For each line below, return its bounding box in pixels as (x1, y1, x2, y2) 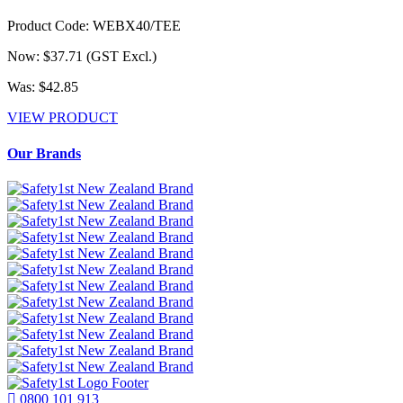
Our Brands (7, 145, 81, 161)
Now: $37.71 (7, 49, 86, 65)
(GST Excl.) (86, 49, 157, 65)
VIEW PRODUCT (7, 110, 118, 126)
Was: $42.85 (7, 79, 78, 95)
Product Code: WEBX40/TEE (7, 18, 181, 34)
